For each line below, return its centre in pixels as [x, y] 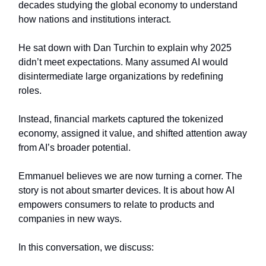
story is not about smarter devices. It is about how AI [126, 190]
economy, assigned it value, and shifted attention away [133, 133]
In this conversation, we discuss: [86, 247]
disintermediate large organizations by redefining [121, 76]
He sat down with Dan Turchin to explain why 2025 [125, 48]
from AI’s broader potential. [75, 148]
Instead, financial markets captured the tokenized [121, 119]
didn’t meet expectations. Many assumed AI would [123, 62]
